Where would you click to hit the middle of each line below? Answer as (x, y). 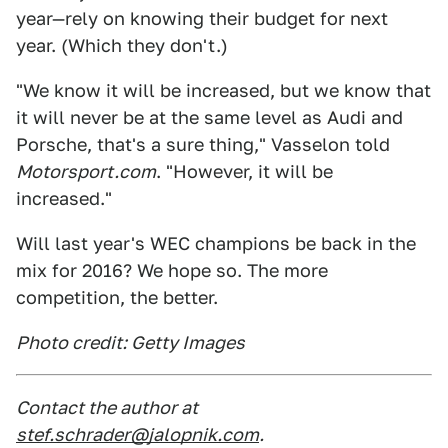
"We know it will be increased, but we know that (223, 90)
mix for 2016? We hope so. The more (172, 270)
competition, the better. (117, 297)
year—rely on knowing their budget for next (202, 18)
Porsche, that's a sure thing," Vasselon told (203, 144)
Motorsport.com (86, 171)
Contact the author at (107, 407)
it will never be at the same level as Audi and (209, 117)
